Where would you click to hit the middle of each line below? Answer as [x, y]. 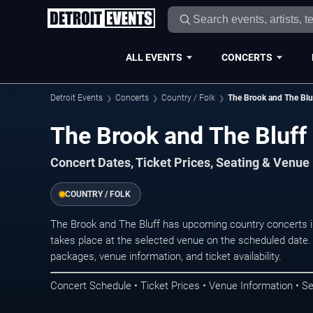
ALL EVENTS [154, 57]
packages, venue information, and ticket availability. [166, 256]
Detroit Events [77, 98]
